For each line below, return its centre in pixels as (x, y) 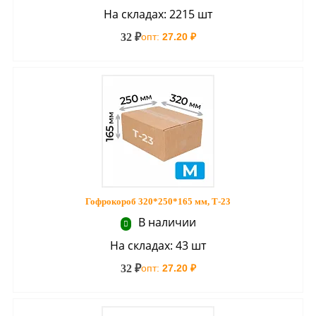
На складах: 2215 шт (158, 14)
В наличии (165, 222)
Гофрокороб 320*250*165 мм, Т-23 (158, 201)
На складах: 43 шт (158, 245)
